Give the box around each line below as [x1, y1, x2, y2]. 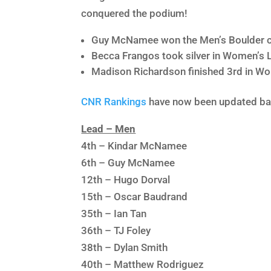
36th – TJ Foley [81, 224, 151, 237]
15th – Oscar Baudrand [81, 190, 188, 203]
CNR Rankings [81, 95, 147, 108]
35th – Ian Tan [81, 207, 147, 220]
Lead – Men [81, 122, 136, 135]
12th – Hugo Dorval [81, 173, 171, 186]
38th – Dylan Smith [81, 241, 168, 253]
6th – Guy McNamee [81, 156, 175, 169]
